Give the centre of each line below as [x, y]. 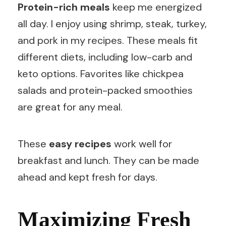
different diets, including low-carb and [105, 57]
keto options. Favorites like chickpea [101, 74]
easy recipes [80, 144]
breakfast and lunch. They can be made [108, 161]
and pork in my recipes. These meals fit [108, 41]
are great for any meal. [70, 107]
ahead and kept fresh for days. [88, 177]
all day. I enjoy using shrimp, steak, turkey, [112, 24]
